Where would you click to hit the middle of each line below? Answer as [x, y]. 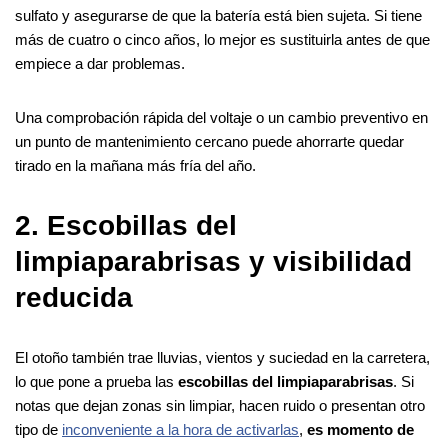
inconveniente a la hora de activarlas [180, 429]
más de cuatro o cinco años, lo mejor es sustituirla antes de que [222, 39]
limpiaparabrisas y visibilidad [213, 261]
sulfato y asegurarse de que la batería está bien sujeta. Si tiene [218, 15]
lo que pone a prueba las [96, 381]
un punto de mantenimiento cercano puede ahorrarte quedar [209, 141]
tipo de [38, 429]
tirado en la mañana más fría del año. [135, 165]
